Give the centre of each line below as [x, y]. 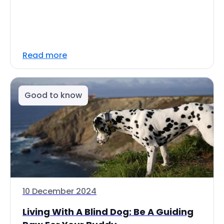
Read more [45, 55]
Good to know [53, 95]
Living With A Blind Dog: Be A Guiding [108, 212]
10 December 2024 [59, 191]
